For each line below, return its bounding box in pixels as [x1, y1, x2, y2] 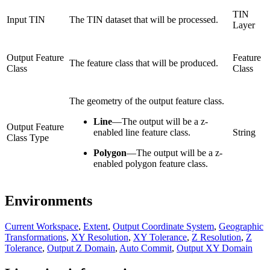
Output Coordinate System [113, 221, 214, 231]
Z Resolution [192, 231, 241, 242]
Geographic [219, 221, 263, 231]
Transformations [5, 231, 66, 242]
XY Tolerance [133, 231, 187, 242]
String [233, 127, 256, 137]
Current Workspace [5, 221, 78, 231]
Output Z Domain [47, 242, 115, 253]
